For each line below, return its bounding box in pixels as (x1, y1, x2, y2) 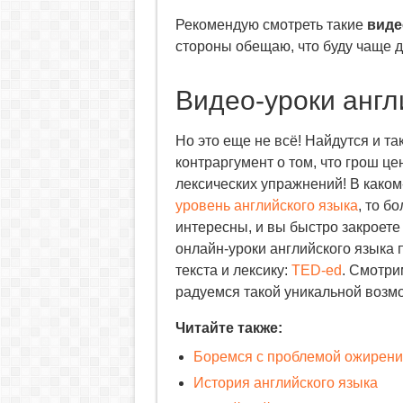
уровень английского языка (175, 198, 358, 214)
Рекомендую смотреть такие (175, 17, 367, 33)
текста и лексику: (175, 263, 291, 279)
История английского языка (193, 375, 378, 391)
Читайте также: (175, 320, 282, 336)
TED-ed (291, 263, 342, 279)
